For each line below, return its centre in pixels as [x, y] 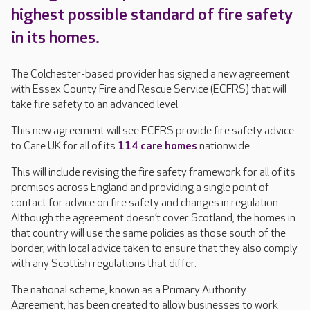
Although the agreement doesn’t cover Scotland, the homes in [153, 218]
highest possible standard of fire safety [152, 15]
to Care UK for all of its [64, 146]
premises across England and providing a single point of [140, 188]
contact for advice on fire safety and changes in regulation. [146, 203]
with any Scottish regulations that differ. [104, 264]
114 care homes [157, 146]
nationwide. [225, 146]
